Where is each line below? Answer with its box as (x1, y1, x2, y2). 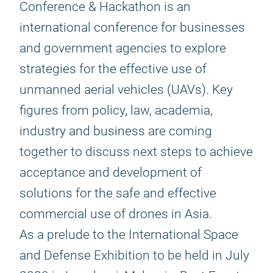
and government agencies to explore (19, 41, 226, 55)
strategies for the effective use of (19, 62, 207, 76)
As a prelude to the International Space (19, 227, 238, 242)
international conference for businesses (19, 20, 245, 35)
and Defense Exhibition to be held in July (19, 248, 249, 263)
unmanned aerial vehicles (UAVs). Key (19, 82, 233, 97)
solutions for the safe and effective (19, 186, 216, 200)
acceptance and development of (19, 165, 202, 180)
